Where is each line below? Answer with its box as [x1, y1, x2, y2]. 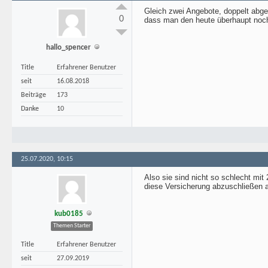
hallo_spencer [46, 44, 91, 51]
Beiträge [21, 92, 46, 99]
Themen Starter [53, 223, 90, 229]
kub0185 [54, 210, 83, 218]
